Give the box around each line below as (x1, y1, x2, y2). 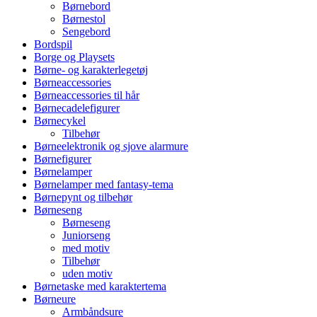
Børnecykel (34, 115, 86, 127)
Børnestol (62, 13, 105, 25)
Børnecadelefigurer (34, 102, 120, 114)
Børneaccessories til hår (34, 89, 139, 101)
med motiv (62, 242, 110, 254)
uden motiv (62, 267, 113, 279)
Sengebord (62, 25, 110, 38)
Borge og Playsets (34, 51, 115, 63)
